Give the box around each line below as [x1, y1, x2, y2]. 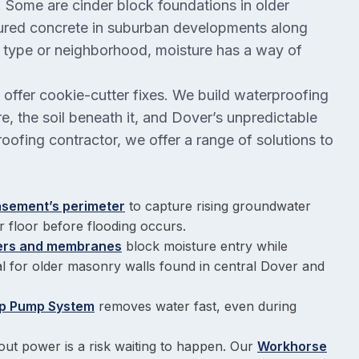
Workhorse [257, 338, 327, 355]
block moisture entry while [122, 238, 288, 255]
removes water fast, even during [95, 298, 296, 315]
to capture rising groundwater [125, 198, 311, 215]
